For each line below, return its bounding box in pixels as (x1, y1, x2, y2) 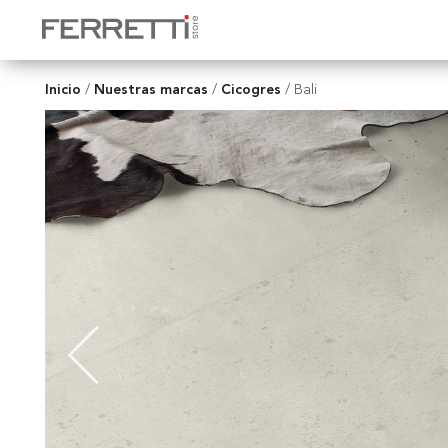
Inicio (45, 81, 81, 98)
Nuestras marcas (94, 81, 208, 98)
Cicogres (221, 81, 281, 98)
